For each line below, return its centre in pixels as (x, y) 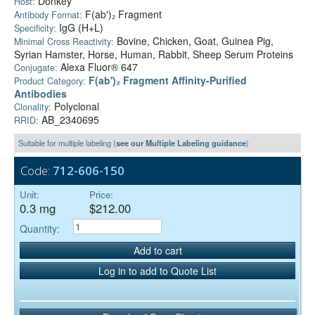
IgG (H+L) (81, 28)
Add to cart (157, 250)
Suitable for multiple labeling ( (67, 143)
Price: (101, 195)
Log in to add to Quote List (157, 270)
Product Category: (50, 81)
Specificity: (37, 28)
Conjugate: (36, 68)
